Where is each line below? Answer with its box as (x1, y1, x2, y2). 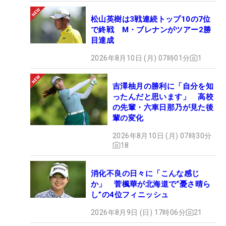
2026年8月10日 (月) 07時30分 (112, 131, 212, 140)
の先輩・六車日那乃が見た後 (112, 102, 214, 112)
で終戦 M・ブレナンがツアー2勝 (91, 25, 211, 34)
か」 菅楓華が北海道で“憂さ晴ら (91, 179, 211, 189)
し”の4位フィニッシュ (91, 190, 169, 199)
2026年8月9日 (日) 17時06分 (91, 208, 186, 216)
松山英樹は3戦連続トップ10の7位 (91, 14, 211, 24)
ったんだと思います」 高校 (112, 92, 214, 101)
